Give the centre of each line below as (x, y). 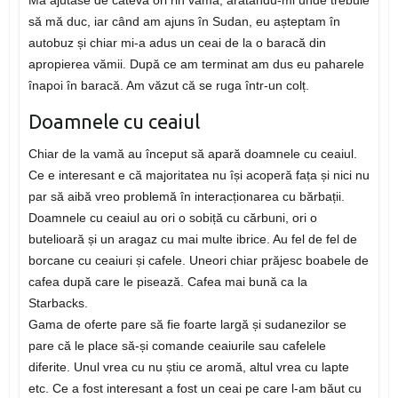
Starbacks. (58, 303)
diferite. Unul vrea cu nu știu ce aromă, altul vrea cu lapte (188, 367)
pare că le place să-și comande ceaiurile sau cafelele (177, 346)
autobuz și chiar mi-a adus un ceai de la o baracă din (177, 43)
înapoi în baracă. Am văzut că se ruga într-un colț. (168, 86)
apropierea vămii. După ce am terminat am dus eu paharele (196, 64)
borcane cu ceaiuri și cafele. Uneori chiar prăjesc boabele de (198, 261)
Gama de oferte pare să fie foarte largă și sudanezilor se (187, 325)
